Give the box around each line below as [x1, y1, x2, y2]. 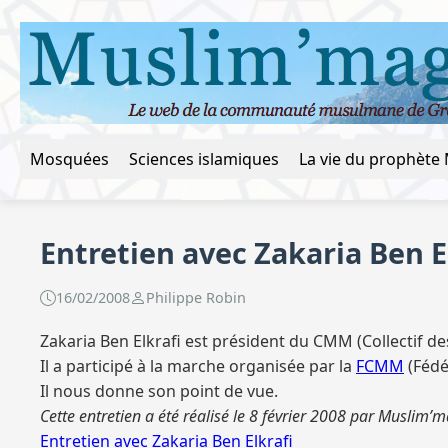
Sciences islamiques [129, 147, 279, 170]
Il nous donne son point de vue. [40, 380, 278, 402]
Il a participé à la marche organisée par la [40, 355, 356, 377]
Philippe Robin [146, 288, 246, 307]
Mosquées [30, 147, 109, 170]
